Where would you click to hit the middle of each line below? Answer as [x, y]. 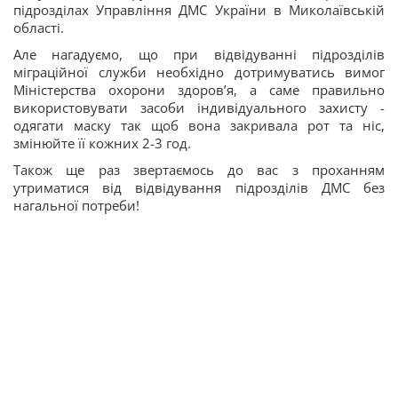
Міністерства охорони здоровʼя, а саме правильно [199, 90]
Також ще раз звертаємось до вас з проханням [199, 170]
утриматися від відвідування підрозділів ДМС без [199, 188]
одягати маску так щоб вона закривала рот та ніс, [199, 126]
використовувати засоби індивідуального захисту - [199, 108]
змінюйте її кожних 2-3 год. [102, 143]
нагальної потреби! [76, 206]
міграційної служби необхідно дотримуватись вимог [199, 72]
